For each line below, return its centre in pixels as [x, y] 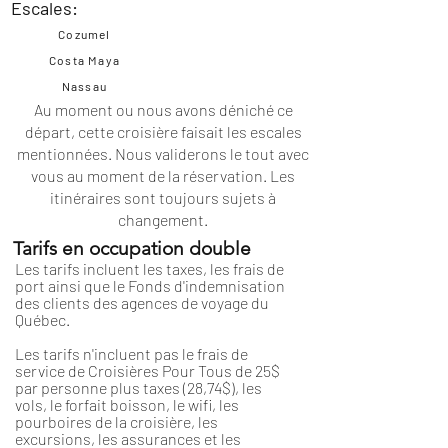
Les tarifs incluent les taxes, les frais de [149, 268]
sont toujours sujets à [198, 197]
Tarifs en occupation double [132, 248]
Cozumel [84, 34]
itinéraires [85, 197]
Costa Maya [84, 60]
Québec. [42, 319]
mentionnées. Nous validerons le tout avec [163, 153]
